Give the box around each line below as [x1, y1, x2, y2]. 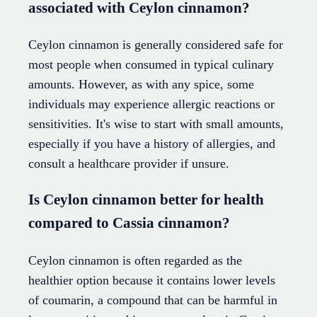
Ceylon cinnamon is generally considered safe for [28, 38, 283, 52]
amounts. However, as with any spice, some [28, 77, 254, 92]
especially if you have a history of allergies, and [28, 137, 275, 151]
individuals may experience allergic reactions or [28, 97, 275, 112]
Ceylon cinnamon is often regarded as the [28, 253, 242, 267]
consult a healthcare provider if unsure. [28, 156, 229, 171]
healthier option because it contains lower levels [28, 272, 275, 287]
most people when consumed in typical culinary [28, 57, 274, 72]
